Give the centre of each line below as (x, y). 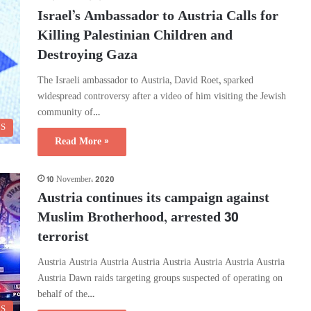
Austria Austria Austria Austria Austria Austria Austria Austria (161, 263)
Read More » (82, 142)
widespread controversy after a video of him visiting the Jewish (162, 97)
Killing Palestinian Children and (135, 36)
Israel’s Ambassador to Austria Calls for (158, 17)
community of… (69, 113)
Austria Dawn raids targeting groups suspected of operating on (160, 279)
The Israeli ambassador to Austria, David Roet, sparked (145, 81)
